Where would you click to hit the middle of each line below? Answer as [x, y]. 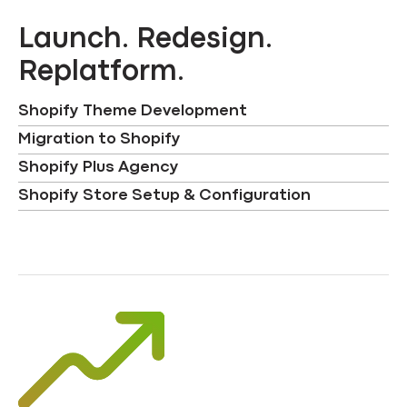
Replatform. [101, 72]
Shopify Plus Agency [99, 168]
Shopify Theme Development [133, 111]
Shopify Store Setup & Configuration [164, 196]
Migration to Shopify [99, 139]
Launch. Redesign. [145, 40]
